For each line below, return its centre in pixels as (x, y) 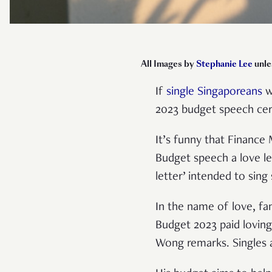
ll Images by (172, 64)
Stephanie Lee (224, 64)
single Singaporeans (214, 93)
